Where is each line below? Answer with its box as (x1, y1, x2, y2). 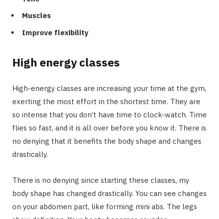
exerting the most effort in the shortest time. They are (12, 96, 200, 106)
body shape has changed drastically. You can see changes (12, 188, 207, 198)
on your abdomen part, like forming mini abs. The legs (12, 201, 197, 211)
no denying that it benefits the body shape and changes (12, 136, 201, 146)
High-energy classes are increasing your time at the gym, (12, 83, 206, 93)
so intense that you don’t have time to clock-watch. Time (12, 109, 207, 119)
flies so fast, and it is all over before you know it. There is (12, 123, 206, 132)
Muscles (22, 11, 51, 21)
